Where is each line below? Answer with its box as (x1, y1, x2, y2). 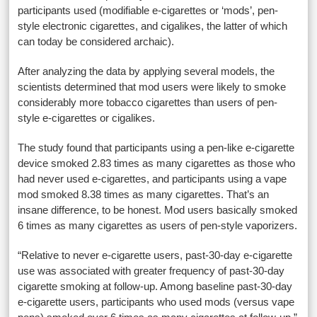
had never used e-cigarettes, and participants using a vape (18, 173, 287, 185)
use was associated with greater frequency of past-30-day (18, 265, 285, 277)
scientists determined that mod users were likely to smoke (18, 81, 287, 93)
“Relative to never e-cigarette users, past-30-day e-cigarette (18, 249, 293, 261)
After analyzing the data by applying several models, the (18, 65, 275, 77)
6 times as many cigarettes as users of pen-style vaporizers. (18, 219, 298, 231)
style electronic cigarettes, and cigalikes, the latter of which (18, 20, 288, 32)
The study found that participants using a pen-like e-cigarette (18, 142, 295, 154)
